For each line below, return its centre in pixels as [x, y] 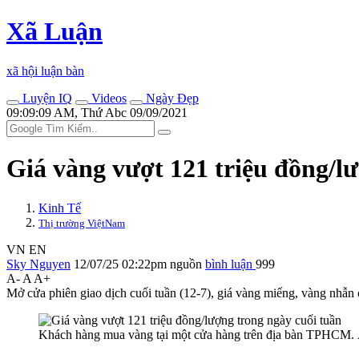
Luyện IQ [46, 98]
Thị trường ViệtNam [82, 223]
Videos [107, 98]
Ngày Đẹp [171, 98]
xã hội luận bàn [45, 71]
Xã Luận [54, 32]
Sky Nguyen [38, 264]
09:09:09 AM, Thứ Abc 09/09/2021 [97, 112]
